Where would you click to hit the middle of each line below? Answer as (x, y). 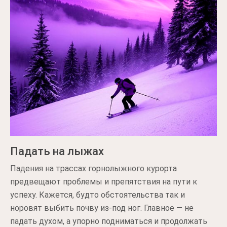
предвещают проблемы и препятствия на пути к (104, 182)
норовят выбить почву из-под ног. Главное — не (102, 208)
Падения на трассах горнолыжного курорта (93, 168)
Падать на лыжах (57, 151)
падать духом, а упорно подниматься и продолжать (109, 221)
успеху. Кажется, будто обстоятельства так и (98, 195)
